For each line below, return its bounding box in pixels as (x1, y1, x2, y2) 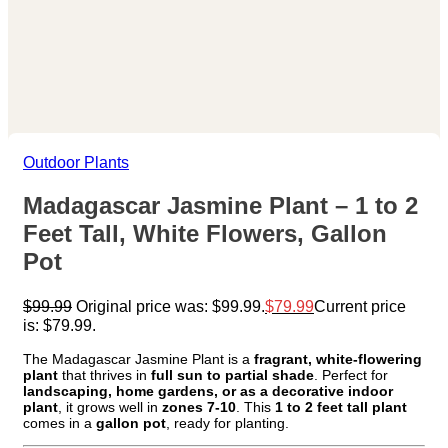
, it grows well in (58, 398, 162, 415)
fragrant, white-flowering (254, 350, 422, 367)
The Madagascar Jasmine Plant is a (23, 350, 254, 367)
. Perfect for (314, 366, 388, 383)
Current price (314, 296, 406, 315)
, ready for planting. (166, 414, 289, 431)
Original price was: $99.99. (76, 296, 265, 315)
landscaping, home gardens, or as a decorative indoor (23, 382, 393, 399)
